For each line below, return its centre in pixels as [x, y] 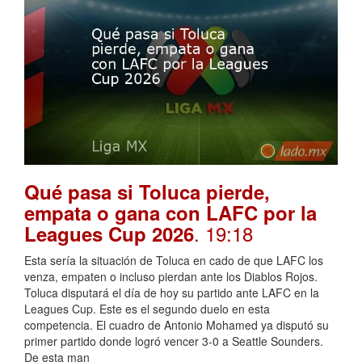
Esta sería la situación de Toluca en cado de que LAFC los [174, 261]
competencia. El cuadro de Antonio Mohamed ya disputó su [177, 325]
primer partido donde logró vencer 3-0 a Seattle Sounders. [174, 341]
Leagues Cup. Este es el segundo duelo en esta [147, 309]
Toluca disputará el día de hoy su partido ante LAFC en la [172, 293]
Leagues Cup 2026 [109, 234]
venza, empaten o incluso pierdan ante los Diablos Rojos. [171, 277]
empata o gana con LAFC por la [170, 213]
